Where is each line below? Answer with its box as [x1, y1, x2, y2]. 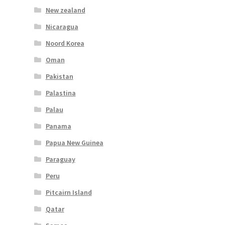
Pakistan [45, 71, 73, 81]
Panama [45, 121, 71, 131]
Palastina [45, 88, 76, 97]
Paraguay [45, 154, 75, 164]
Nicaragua [45, 22, 78, 31]
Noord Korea [45, 38, 84, 48]
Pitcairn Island [45, 187, 92, 197]
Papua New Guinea [45, 138, 103, 147]
